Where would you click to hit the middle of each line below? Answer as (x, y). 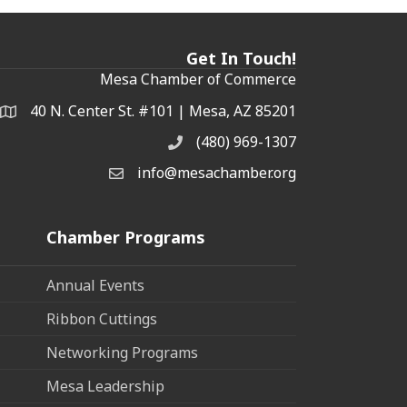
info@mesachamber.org (217, 172)
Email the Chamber (174, 175)
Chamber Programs (126, 237)
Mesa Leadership (105, 386)
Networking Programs (122, 352)
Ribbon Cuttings (102, 318)
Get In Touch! (241, 58)
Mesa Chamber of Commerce (198, 79)
